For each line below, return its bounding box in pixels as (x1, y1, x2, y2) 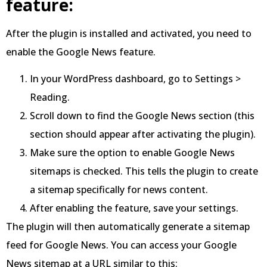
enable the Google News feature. (6, 45, 156, 58)
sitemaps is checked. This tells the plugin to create (30, 164, 258, 178)
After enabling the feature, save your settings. (30, 201, 238, 215)
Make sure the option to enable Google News (30, 146, 235, 160)
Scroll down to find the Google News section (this (30, 109, 254, 123)
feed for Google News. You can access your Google (6, 238, 237, 252)
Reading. (30, 91, 70, 104)
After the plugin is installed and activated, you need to (6, 26, 252, 40)
